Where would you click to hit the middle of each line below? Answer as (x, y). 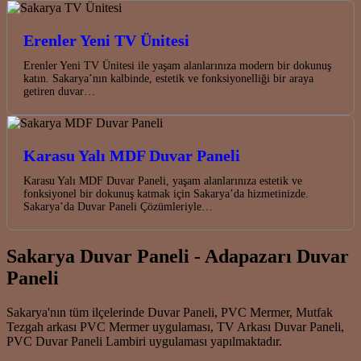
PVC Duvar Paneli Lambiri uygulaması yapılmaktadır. (144, 342)
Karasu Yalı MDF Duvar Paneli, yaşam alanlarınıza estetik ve (163, 180)
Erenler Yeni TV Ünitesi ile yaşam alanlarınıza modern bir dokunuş (177, 65)
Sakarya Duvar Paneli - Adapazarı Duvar (178, 257)
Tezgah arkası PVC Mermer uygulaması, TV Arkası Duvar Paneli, (175, 327)
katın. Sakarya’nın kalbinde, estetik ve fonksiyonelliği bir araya (168, 78)
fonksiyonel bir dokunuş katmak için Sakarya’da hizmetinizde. (166, 193)
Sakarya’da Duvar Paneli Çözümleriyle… (118, 206)
